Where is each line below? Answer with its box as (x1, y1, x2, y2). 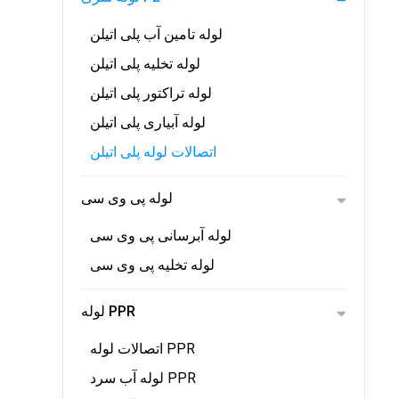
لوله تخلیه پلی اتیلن (90, 55, 200, 72)
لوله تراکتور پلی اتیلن (90, 85, 212, 102)
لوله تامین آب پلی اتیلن (90, 26, 223, 43)
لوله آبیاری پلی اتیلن (90, 114, 206, 131)
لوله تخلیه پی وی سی (90, 256, 215, 273)
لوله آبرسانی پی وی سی (90, 227, 232, 244)
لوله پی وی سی (81, 190, 173, 207)
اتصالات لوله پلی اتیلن (90, 143, 216, 160)
